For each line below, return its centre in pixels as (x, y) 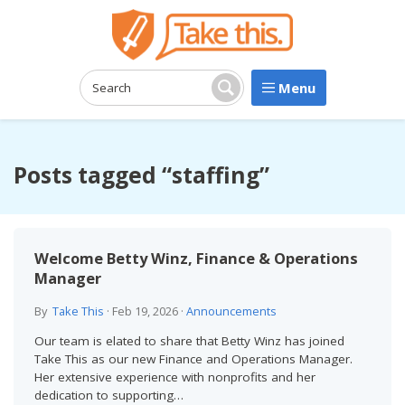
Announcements (231, 311)
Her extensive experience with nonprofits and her (174, 377)
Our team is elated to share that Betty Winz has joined (189, 341)
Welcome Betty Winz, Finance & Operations (196, 258)
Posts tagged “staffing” (141, 175)
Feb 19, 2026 (145, 311)
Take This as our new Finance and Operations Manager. (193, 359)
